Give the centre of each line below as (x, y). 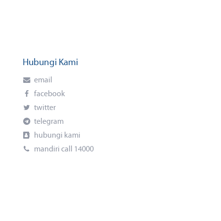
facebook (49, 94)
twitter (44, 108)
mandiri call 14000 (63, 149)
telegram (48, 122)
